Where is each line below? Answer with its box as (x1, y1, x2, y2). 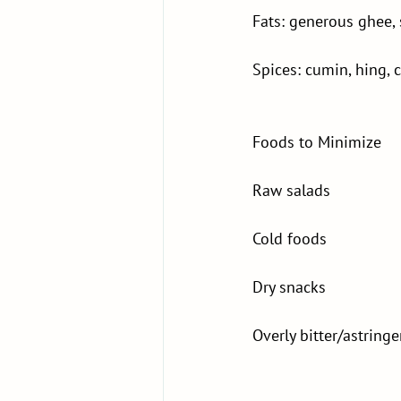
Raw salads (252, 179, 330, 200)
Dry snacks (252, 276, 326, 297)
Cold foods (252, 227, 327, 249)
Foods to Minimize (252, 131, 381, 152)
